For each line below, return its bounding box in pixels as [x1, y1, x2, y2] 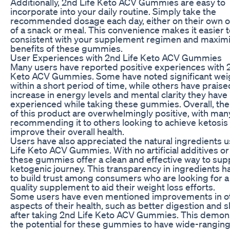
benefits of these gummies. [10, 42, 123, 54]
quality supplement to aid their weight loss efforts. [10, 181, 215, 193]
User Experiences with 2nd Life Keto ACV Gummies [10, 51, 222, 63]
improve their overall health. [10, 125, 124, 137]
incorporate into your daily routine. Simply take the [10, 5, 216, 17]
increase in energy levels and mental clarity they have [10, 88, 227, 100]
